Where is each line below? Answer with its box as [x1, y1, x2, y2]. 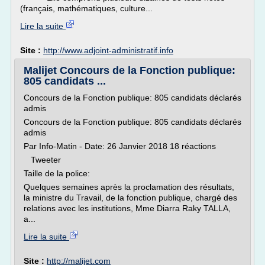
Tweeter [24, 155, 61, 164]
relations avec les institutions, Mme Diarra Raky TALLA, [24, 203, 231, 213]
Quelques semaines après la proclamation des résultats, [24, 182, 234, 192]
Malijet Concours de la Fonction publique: [24, 64, 235, 76]
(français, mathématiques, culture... [20, 4, 153, 13]
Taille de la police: [24, 169, 90, 178]
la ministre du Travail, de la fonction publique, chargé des [24, 193, 237, 202]
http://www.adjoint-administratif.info [43, 46, 173, 55]
